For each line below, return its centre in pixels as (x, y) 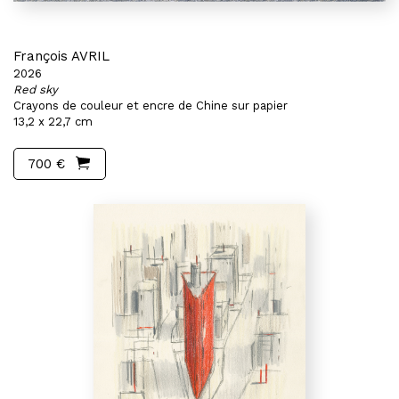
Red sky (36, 90)
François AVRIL (61, 56)
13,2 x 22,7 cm (53, 122)
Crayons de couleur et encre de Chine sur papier (151, 106)
